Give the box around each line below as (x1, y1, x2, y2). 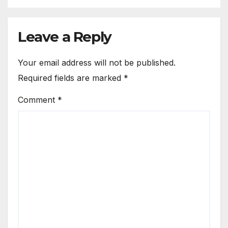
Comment (18, 94, 58, 105)
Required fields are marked (18, 73, 124, 83)
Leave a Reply (18, 28, 111, 46)
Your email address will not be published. (18, 58, 176, 68)
